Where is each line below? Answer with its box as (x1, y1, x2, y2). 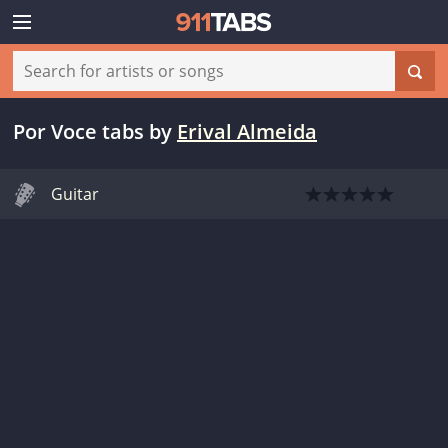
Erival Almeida (177, 118, 317, 145)
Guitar (51, 183, 99, 205)
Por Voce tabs (13, 118, 144, 145)
